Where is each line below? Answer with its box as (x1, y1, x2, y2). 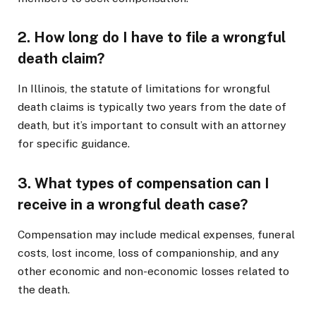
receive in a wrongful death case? (18, 195, 248, 213)
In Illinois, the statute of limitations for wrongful (18, 82, 270, 96)
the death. (18, 282, 70, 296)
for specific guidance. (18, 137, 130, 151)
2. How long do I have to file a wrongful (18, 29, 286, 47)
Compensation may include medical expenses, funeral (18, 227, 295, 241)
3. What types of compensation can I (18, 174, 269, 192)
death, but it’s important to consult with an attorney (18, 119, 286, 133)
